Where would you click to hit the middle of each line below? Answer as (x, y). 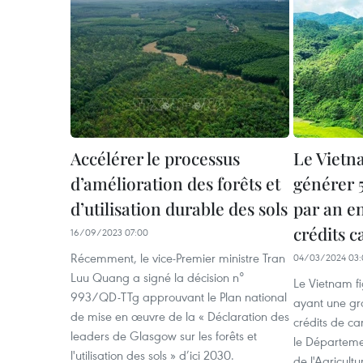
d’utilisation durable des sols (179, 208)
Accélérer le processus (155, 158)
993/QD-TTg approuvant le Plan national (179, 296)
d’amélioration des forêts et (175, 183)
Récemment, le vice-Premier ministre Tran (178, 257)
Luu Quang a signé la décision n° (157, 277)
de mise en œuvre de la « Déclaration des (180, 316)
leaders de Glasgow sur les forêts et (164, 335)
